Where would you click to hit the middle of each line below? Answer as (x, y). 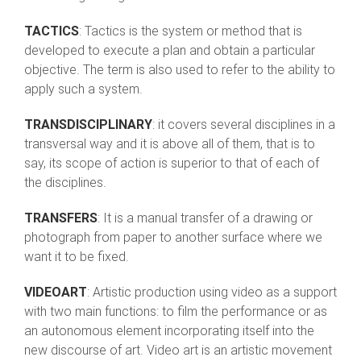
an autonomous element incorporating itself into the (169, 331)
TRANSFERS (61, 218)
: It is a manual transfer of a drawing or (205, 218)
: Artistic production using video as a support (212, 293)
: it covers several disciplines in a (244, 125)
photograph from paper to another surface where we (173, 238)
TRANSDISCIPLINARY (88, 125)
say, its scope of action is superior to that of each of (172, 164)
